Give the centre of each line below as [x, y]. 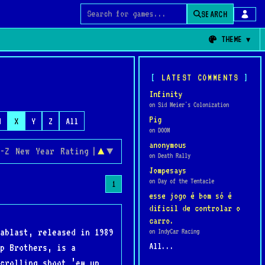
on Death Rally [170, 156]
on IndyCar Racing [174, 231]
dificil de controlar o [195, 208]
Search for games [117, 20]
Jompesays [168, 170]
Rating [75, 151]
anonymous [168, 145]
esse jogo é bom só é [190, 195]
